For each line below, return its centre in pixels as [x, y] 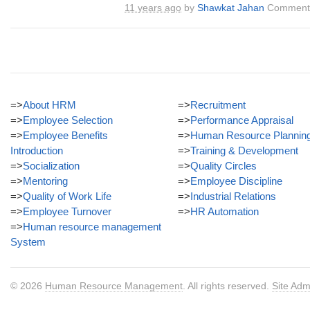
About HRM [49, 105]
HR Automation [225, 211]
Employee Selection [68, 120]
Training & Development [244, 151]
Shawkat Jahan [231, 8]
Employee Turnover [67, 211]
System [28, 242]
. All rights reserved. [227, 286]
